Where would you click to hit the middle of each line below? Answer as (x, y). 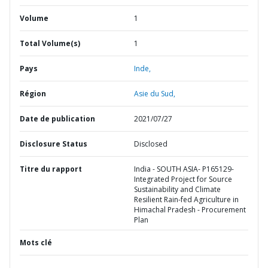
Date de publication (57, 119)
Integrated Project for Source (183, 179)
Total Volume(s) (50, 43)
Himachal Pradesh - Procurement (190, 210)
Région (33, 94)
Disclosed (151, 144)
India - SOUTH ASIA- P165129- (184, 169)
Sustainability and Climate (177, 189)
